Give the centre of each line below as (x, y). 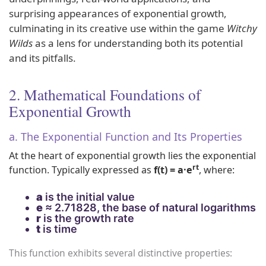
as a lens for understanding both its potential (138, 43)
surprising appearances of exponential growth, (118, 13)
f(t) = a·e (173, 170)
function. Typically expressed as (81, 170)
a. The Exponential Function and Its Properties (126, 137)
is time (59, 229)
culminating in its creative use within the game (118, 28)
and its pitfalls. (42, 58)
